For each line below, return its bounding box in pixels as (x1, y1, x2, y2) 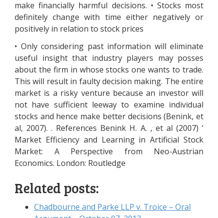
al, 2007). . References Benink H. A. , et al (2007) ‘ (15, 123, 203, 133)
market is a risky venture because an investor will (15, 88, 203, 98)
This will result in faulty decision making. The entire (15, 76, 203, 87)
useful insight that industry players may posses (15, 53, 203, 63)
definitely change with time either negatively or (15, 12, 203, 22)
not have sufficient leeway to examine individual (15, 99, 203, 110)
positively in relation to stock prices (15, 23, 144, 34)
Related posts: (15, 179, 99, 197)
